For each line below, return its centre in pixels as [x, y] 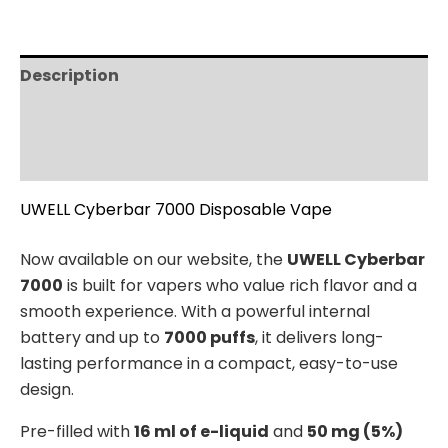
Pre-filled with [77, 431]
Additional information [120, 117]
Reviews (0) [69, 159]
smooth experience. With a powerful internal [195, 311]
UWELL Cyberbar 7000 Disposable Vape [176, 209]
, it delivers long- [319, 337]
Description [69, 75]
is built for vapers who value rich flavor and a [240, 285]
